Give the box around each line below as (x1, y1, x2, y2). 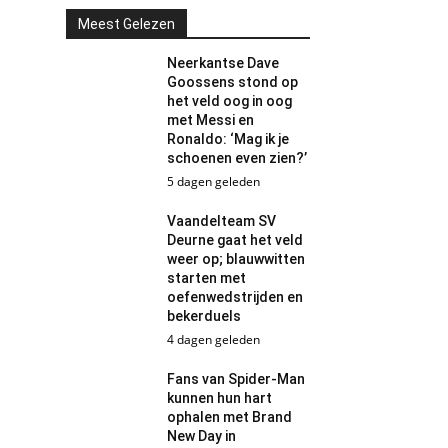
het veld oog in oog (167, 93, 293, 109)
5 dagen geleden (167, 173, 261, 190)
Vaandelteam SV (167, 213, 277, 229)
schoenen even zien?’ (167, 150, 308, 166)
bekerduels (167, 308, 242, 324)
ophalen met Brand (167, 409, 293, 425)
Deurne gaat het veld (167, 232, 304, 248)
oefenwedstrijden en (167, 289, 304, 305)
